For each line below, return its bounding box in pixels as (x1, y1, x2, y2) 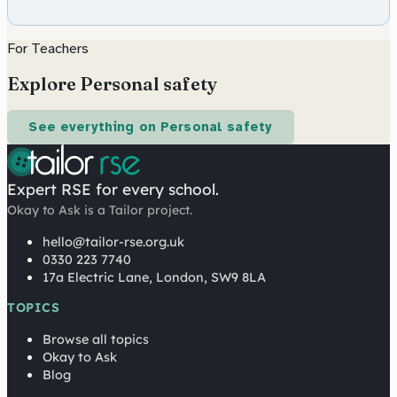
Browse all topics (43, 331, 149, 348)
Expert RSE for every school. (7, 180, 219, 199)
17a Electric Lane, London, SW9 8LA (43, 269, 266, 286)
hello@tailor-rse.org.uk (43, 234, 184, 251)
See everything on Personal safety (28, 119, 273, 136)
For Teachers (7, 39, 89, 58)
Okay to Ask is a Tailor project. (7, 202, 192, 219)
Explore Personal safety (7, 72, 217, 95)
